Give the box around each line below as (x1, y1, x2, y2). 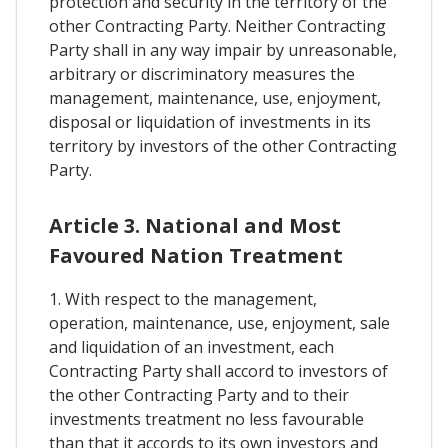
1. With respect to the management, (49, 288, 317, 311)
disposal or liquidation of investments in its (49, 111, 371, 134)
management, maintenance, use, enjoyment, (49, 87, 381, 110)
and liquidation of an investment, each (49, 336, 334, 359)
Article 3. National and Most (49, 212, 341, 240)
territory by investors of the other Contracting (49, 135, 397, 158)
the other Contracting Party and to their (49, 384, 349, 407)
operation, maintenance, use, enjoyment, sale (49, 312, 390, 335)
